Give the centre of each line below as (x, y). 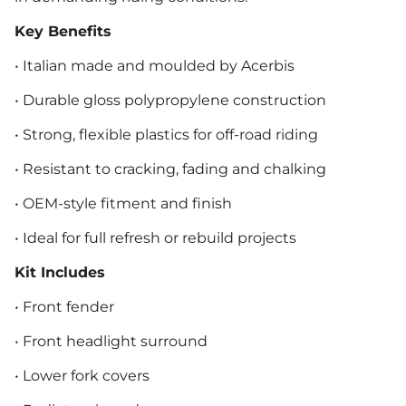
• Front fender (64, 306)
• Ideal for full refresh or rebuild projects (155, 237)
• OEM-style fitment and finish (123, 203)
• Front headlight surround (111, 341)
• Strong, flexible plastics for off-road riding (166, 134)
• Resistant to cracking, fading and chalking (170, 169)
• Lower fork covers (82, 375)
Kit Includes (60, 272)
